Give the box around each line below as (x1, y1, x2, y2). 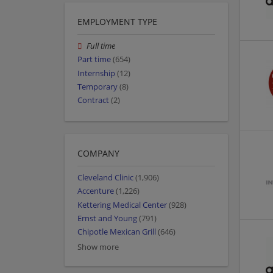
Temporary (77, 81, 118, 92)
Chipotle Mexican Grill (77, 226, 156, 237)
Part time (77, 54, 111, 65)
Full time (87, 41, 116, 52)
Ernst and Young (77, 213, 137, 224)
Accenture (77, 186, 114, 197)
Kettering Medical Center (77, 199, 167, 210)
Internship (77, 68, 115, 79)
